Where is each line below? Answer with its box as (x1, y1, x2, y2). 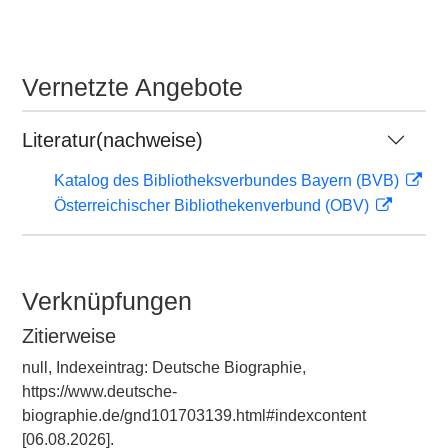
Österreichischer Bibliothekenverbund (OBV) (54, 197, 373, 214)
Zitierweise (22, 325, 116, 347)
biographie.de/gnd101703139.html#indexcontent (22, 407, 366, 424)
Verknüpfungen (22, 287, 192, 315)
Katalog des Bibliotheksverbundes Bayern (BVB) (54, 172, 403, 189)
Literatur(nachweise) (22, 129, 203, 151)
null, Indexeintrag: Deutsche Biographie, (22, 359, 306, 376)
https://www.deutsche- (22, 383, 177, 400)
